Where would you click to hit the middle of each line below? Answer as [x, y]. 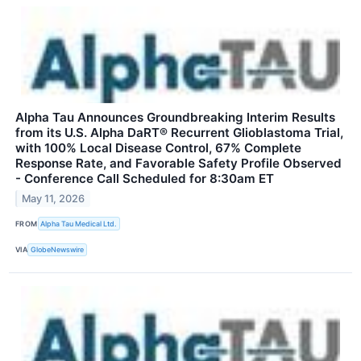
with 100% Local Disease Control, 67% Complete [158, 148]
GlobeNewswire [58, 250]
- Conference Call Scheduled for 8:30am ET [145, 179]
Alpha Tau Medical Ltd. [79, 223]
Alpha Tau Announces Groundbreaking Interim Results [175, 118]
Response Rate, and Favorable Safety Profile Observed [178, 164]
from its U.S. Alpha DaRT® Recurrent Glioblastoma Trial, [179, 133]
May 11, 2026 [54, 199]
